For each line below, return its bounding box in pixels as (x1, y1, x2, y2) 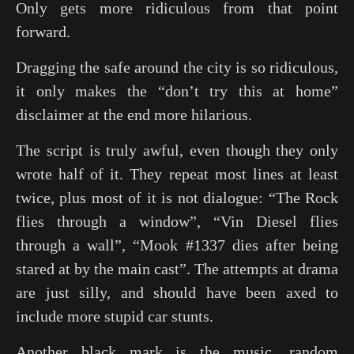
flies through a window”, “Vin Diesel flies (16, 213, 338, 230)
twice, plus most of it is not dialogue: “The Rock (16, 189, 338, 206)
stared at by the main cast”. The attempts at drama (16, 260, 338, 277)
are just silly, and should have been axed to (16, 284, 338, 301)
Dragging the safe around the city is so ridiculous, (16, 58, 338, 76)
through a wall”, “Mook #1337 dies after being (16, 236, 338, 254)
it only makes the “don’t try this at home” (16, 82, 338, 100)
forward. (16, 23, 70, 40)
